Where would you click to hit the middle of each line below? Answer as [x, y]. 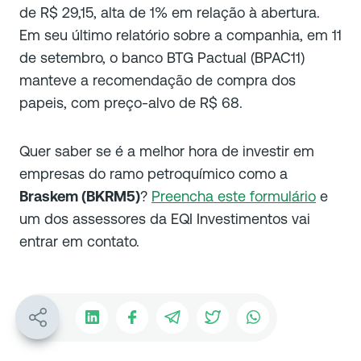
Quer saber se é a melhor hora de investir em [167, 151]
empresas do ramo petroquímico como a [154, 173]
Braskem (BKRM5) [80, 196]
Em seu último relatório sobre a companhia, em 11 [180, 35]
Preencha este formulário [234, 196]
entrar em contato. [79, 241]
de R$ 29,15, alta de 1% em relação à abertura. [170, 12]
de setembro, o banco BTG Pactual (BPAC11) [162, 57]
